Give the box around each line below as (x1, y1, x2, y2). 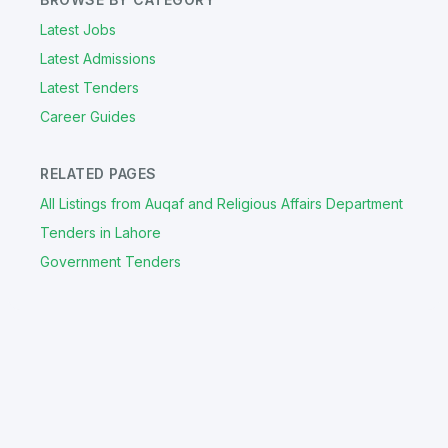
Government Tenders (40, 253, 181, 271)
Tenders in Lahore (40, 224, 161, 242)
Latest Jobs (40, 21, 116, 39)
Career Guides (40, 108, 136, 126)
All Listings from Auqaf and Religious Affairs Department (40, 195, 403, 213)
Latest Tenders (40, 79, 139, 97)
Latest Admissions (40, 50, 156, 68)
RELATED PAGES (40, 165, 157, 183)
